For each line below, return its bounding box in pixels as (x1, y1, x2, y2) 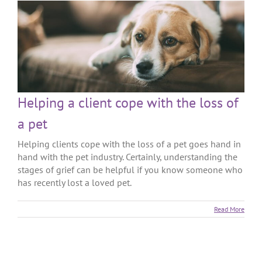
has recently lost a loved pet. (18, 177, 132, 189)
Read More (214, 205, 244, 214)
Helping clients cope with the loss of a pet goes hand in (18, 138, 241, 150)
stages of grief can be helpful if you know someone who (18, 164, 243, 176)
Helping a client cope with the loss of (18, 94, 239, 112)
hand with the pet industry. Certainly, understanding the (18, 151, 237, 163)
